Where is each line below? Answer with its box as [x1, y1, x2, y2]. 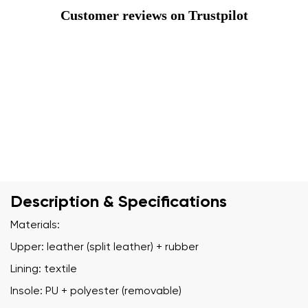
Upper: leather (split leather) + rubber [10, 241, 199, 253]
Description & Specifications [10, 193, 227, 210]
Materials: [10, 219, 60, 231]
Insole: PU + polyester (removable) [10, 285, 181, 297]
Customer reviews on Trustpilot [60, 7, 248, 23]
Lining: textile [10, 263, 77, 275]
